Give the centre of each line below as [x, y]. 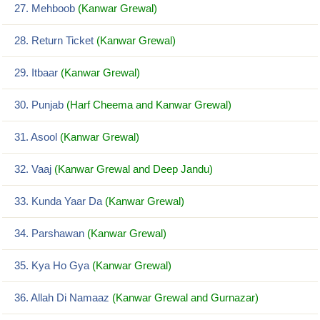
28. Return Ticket [54, 40]
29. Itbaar [36, 72]
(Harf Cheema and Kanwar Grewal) [149, 105]
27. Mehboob [45, 8]
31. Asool [36, 137]
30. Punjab [39, 105]
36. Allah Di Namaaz [62, 297]
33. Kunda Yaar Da [58, 201]
